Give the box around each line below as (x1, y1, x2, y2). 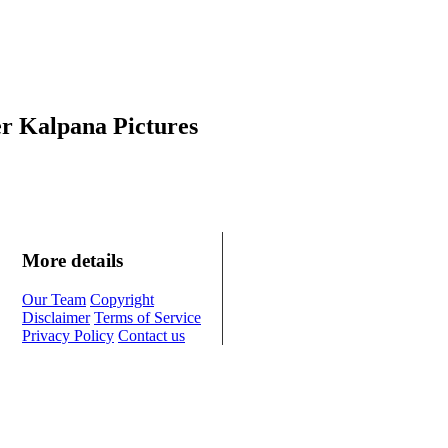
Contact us (118, 327, 185, 345)
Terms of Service (94, 309, 201, 327)
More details (22, 250, 123, 272)
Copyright (90, 291, 154, 309)
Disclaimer (22, 309, 90, 327)
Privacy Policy (22, 327, 114, 345)
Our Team (22, 291, 86, 309)
